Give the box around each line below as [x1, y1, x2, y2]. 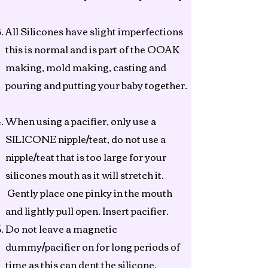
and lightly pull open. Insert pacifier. [5, 202, 170, 220]
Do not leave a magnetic [5, 220, 117, 237]
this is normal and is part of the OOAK [5, 40, 179, 58]
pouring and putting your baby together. [5, 76, 187, 94]
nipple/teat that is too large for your [5, 148, 166, 166]
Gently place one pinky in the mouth [5, 184, 172, 202]
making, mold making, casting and [5, 58, 166, 76]
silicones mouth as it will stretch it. [5, 166, 164, 184]
